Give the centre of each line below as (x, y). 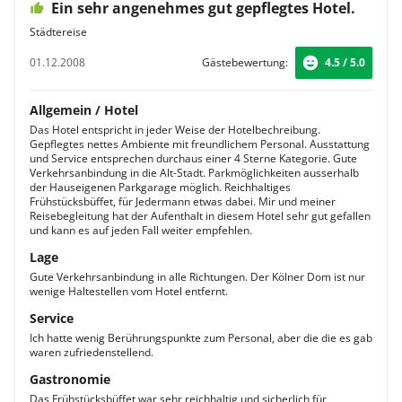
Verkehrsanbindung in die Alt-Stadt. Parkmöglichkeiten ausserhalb (194, 173)
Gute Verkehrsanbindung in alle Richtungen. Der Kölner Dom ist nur (197, 277)
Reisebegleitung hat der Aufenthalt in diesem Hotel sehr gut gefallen (200, 216)
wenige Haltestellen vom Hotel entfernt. (129, 291)
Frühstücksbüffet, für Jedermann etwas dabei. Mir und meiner (183, 201)
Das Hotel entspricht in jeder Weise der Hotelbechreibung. (175, 130)
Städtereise (58, 32)
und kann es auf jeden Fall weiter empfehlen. (141, 230)
